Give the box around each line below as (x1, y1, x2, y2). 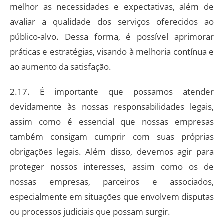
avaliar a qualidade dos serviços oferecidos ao (10, 15, 214, 27)
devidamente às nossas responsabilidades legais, (10, 100, 214, 112)
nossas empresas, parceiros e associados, (10, 175, 214, 187)
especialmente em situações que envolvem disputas (10, 190, 214, 202)
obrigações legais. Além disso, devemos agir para (10, 145, 214, 157)
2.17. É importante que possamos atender (10, 85, 214, 97)
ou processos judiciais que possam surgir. (10, 205, 170, 217)
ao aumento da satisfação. (10, 60, 111, 72)
